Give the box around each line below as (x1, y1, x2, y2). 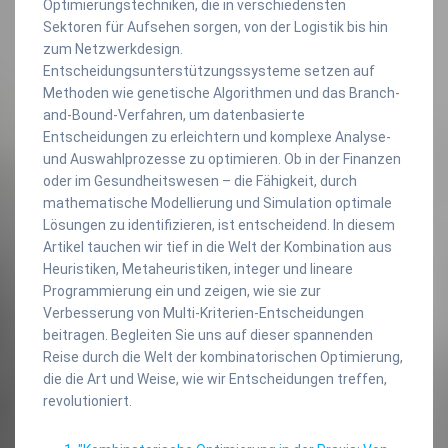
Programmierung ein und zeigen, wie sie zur (43, 282, 321, 299)
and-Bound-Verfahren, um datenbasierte (43, 106, 305, 123)
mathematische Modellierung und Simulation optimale (43, 194, 392, 211)
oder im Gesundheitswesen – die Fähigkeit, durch (43, 172, 357, 189)
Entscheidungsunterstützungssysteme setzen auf (43, 62, 375, 79)
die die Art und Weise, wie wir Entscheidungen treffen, (43, 370, 387, 387)
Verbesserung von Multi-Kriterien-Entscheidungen (43, 304, 364, 321)
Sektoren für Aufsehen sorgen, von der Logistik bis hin (43, 18, 388, 35)
